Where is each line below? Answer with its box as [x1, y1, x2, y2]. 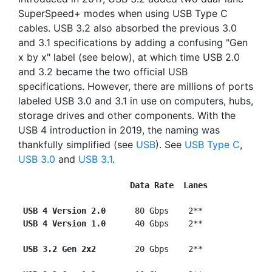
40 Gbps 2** [106, 219, 203, 228]
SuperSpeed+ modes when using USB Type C [18, 7, 228, 19]
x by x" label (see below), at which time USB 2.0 [18, 51, 240, 63]
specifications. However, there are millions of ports [18, 80, 253, 92]
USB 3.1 [78, 153, 112, 165]
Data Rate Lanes [130, 180, 208, 190]
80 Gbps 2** [115, 206, 203, 216]
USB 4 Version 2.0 [23, 206, 115, 216]
